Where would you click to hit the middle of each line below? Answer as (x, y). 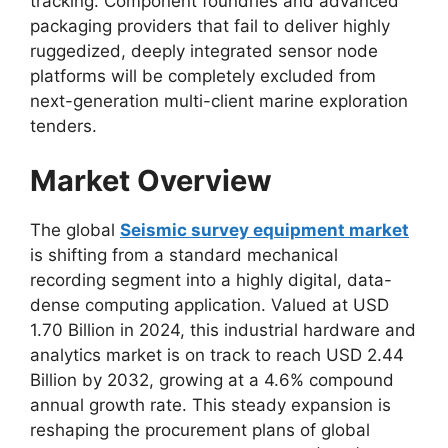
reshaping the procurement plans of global (200, 430)
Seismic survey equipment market (264, 230)
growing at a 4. (216, 380)
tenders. (63, 125)
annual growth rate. (108, 405)
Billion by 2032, (92, 380)
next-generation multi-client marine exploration (219, 100)
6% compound (336, 380)
